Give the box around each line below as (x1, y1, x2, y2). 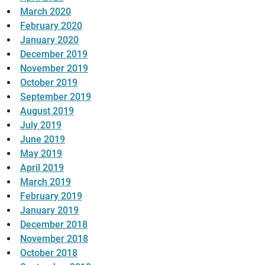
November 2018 (20, 233, 88, 244)
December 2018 (20, 219, 88, 230)
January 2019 (20, 205, 79, 216)
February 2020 (20, 20, 82, 31)
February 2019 (20, 190, 82, 202)
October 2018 (20, 247, 77, 258)
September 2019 (20, 91, 91, 102)
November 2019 (20, 63, 88, 74)
